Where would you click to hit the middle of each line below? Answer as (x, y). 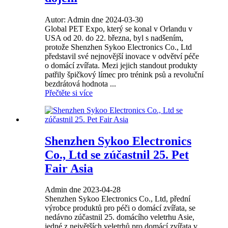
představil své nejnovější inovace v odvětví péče (122, 56)
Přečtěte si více (69, 93)
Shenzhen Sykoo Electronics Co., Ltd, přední (118, 199)
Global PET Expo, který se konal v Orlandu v (119, 28)
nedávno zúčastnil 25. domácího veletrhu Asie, (120, 217)
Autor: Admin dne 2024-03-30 (94, 19)
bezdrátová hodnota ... (80, 83)
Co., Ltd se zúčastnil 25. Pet (117, 154)
